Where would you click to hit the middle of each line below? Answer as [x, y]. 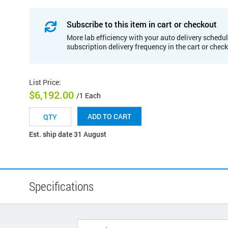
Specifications [61, 187]
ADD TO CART [109, 117]
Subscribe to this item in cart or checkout [142, 24]
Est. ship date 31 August [68, 134]
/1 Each [89, 96]
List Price [44, 82]
